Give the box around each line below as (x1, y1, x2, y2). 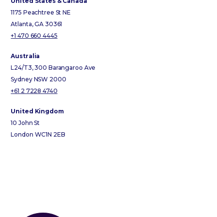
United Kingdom (11, 108, 64, 115)
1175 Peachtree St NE (11, 9, 71, 16)
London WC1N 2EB (11, 131, 65, 139)
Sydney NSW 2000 (11, 76, 66, 83)
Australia (11, 52, 40, 60)
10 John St (11, 119, 40, 127)
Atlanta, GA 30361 (11, 20, 62, 28)
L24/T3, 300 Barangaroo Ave (11, 64, 96, 72)
